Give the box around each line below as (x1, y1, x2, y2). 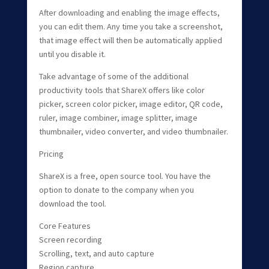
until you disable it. (38, 48, 106, 59)
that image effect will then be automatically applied (38, 34, 222, 46)
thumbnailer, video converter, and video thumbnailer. (38, 125, 228, 137)
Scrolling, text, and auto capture (38, 247, 154, 259)
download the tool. (38, 198, 106, 209)
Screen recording (38, 234, 102, 245)
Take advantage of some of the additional (38, 70, 189, 82)
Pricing (38, 148, 64, 159)
